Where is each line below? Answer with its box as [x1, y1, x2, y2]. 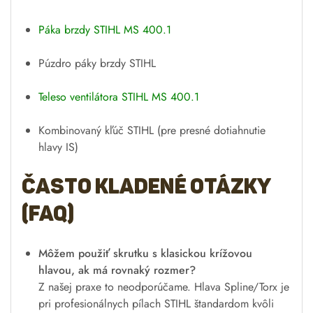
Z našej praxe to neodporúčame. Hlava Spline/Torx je [38, 278, 289, 295]
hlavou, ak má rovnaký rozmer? [38, 261, 196, 278]
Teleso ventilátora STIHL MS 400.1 [38, 88, 199, 105]
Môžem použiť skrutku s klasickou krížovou [38, 245, 252, 261]
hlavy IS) [38, 138, 78, 155]
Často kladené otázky [22, 173, 270, 199]
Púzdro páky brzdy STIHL [38, 54, 156, 71]
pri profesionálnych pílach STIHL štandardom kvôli [38, 295, 274, 312]
